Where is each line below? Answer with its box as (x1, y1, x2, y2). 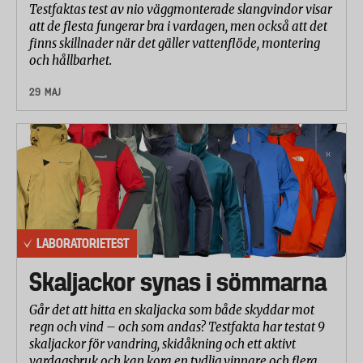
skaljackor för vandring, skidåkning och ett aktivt (29, 335, 296, 352)
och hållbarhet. (29, 52, 114, 68)
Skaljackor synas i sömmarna (29, 267, 327, 297)
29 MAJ (29, 85, 62, 98)
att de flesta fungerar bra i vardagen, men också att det (29, 18, 327, 34)
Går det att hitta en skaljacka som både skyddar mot (29, 301, 314, 318)
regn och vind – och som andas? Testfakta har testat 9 (29, 318, 325, 335)
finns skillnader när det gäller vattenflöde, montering (29, 35, 320, 51)
